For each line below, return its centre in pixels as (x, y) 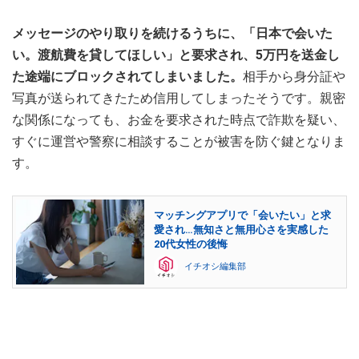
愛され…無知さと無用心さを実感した (241, 230)
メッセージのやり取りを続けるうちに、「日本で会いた (172, 33)
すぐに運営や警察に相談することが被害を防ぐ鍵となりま (179, 141)
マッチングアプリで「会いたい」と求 (242, 216)
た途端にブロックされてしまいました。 (127, 76)
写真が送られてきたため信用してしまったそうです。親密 (179, 98)
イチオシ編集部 (215, 267)
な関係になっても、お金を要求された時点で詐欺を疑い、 (179, 119)
